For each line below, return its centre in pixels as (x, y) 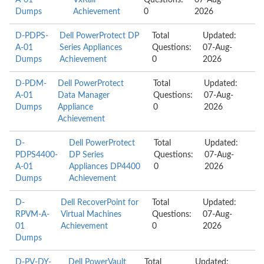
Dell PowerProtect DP (100, 36)
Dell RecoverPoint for (100, 203)
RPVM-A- (32, 214)
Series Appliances (91, 48)
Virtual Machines (91, 214)
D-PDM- (31, 84)
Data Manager (84, 95)
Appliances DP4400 (105, 167)
